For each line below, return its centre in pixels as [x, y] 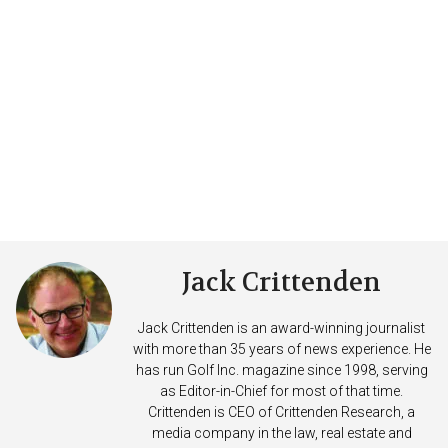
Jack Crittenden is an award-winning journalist [281, 327]
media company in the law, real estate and [281, 432]
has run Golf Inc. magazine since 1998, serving [281, 369]
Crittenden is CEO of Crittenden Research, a [281, 411]
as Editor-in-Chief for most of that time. [281, 390]
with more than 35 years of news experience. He [281, 348]
